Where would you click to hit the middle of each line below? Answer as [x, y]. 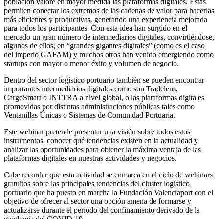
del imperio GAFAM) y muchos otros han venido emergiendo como [109, 54]
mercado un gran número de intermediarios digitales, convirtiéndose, [109, 37]
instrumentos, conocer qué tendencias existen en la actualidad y [101, 140]
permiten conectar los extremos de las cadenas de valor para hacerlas [109, 10]
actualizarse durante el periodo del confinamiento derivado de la [102, 210]
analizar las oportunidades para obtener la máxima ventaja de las [102, 149]
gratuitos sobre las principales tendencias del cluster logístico [97, 183]
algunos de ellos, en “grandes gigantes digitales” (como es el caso [104, 45]
